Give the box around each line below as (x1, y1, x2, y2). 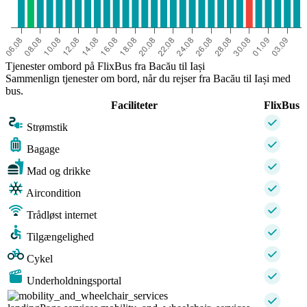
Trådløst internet (27, 209, 97, 221)
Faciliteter (111, 99, 158, 112)
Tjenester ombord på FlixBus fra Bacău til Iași (5, 60, 205, 73)
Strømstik (27, 121, 68, 134)
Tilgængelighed (27, 231, 94, 243)
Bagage (27, 143, 60, 156)
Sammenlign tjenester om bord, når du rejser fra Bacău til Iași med (5, 73, 291, 85)
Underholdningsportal (27, 275, 121, 287)
